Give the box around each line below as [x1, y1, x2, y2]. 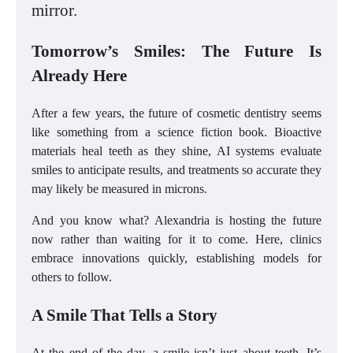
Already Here [32, 65, 127, 84]
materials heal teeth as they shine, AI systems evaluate [32, 143, 321, 158]
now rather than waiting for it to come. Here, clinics [32, 232, 321, 246]
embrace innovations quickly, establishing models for [32, 251, 321, 265]
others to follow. [32, 269, 112, 284]
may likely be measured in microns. [32, 181, 207, 195]
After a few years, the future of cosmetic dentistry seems [32, 106, 321, 120]
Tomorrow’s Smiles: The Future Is [32, 41, 321, 60]
